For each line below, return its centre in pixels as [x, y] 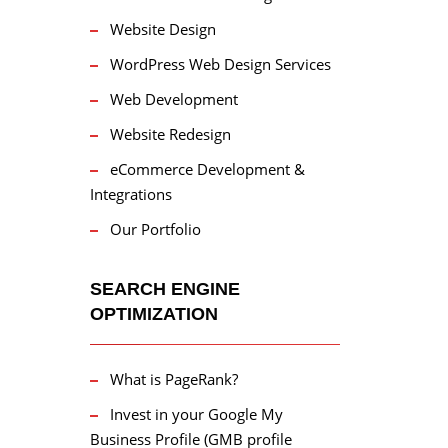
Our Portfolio [155, 229]
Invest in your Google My [196, 414]
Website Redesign [170, 134]
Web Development [173, 99]
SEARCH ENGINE [164, 289]
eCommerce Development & [207, 169]
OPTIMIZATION [153, 314]
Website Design [162, 29]
